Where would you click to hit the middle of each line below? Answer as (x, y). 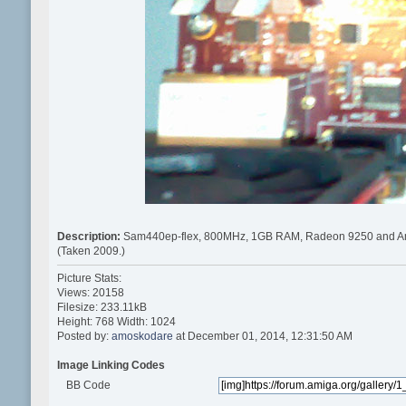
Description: (90, 237)
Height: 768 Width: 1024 (116, 321)
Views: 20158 (90, 292)
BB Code (89, 385)
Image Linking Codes (111, 365)
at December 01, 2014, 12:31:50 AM (262, 336)
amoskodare (142, 336)
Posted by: (84, 336)
